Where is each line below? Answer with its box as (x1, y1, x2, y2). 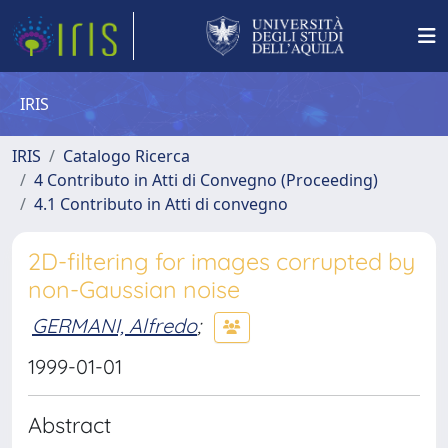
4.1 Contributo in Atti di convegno (34, 193, 288, 215)
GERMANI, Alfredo (32, 312, 197, 338)
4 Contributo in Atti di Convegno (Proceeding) (34, 169, 378, 191)
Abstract (28, 411, 111, 438)
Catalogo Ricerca (63, 145, 190, 167)
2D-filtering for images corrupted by (28, 247, 415, 276)
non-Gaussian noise (28, 275, 240, 304)
